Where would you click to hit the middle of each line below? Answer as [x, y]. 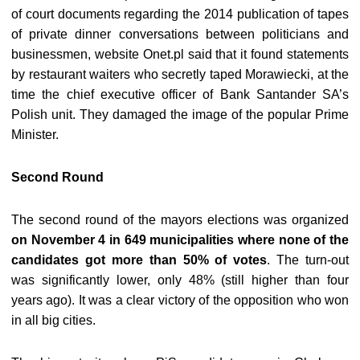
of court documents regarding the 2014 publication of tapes [180, 14]
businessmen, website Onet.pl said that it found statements [180, 54]
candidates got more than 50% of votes [139, 260]
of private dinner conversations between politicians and [180, 34]
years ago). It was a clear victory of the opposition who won [180, 300]
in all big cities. [53, 320]
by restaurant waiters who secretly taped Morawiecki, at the [180, 74]
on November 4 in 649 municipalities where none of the [180, 240]
